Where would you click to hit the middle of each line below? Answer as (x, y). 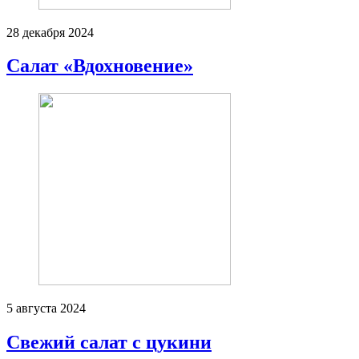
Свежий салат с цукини (109, 343)
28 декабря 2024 (50, 32)
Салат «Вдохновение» (100, 66)
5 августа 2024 (46, 309)
